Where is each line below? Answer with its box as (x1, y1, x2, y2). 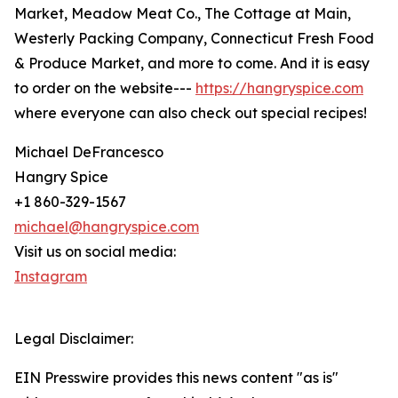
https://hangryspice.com (195, 79, 363, 97)
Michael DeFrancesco (14, 143, 163, 161)
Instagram (14, 267, 87, 285)
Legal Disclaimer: (14, 330, 133, 347)
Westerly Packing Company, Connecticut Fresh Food (14, 29, 374, 47)
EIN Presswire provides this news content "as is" (14, 369, 338, 386)
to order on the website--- (14, 79, 195, 97)
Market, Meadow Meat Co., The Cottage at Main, (14, 4, 351, 22)
